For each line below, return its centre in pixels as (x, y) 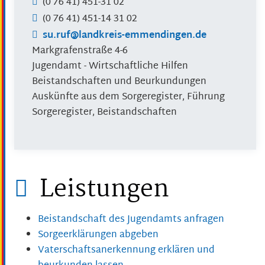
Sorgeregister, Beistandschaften (104, 113)
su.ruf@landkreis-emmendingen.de (125, 36)
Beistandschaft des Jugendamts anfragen (131, 220)
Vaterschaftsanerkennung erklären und (126, 251)
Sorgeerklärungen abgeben (98, 235)
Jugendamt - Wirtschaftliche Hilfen (110, 67)
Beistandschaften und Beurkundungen (119, 82)
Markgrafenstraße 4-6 (80, 51)
